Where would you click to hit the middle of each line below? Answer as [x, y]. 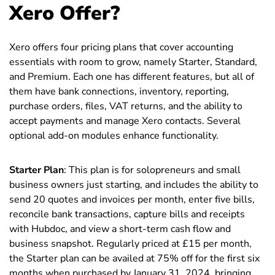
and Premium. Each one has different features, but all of [132, 77]
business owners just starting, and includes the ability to [134, 185]
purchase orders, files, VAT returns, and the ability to [126, 107]
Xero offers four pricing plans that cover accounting [121, 48]
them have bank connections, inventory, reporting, [119, 92]
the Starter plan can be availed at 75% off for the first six [134, 259]
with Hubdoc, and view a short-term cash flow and [120, 229]
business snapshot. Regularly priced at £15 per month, [130, 244]
